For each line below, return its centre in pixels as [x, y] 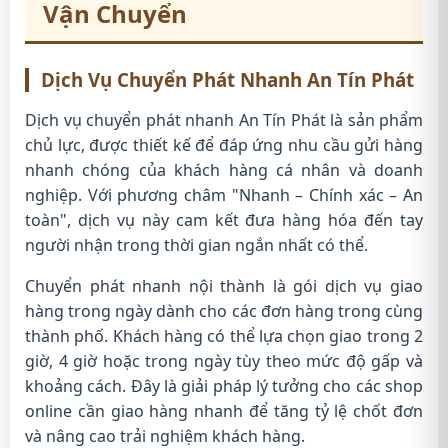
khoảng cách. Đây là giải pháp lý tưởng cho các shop [224, 386]
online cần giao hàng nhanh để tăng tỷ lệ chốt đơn [224, 411]
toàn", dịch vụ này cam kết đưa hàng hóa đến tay [224, 220]
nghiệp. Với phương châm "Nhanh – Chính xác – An [224, 195]
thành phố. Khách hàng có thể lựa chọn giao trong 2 [224, 336]
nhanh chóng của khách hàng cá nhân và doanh [224, 170]
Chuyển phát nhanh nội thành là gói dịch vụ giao [224, 286]
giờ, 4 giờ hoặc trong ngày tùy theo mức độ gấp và [224, 361]
